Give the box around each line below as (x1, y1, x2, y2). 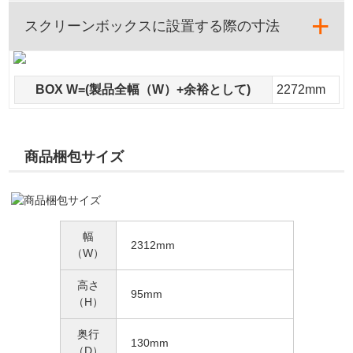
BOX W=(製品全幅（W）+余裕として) (35, 83, 251, 97)
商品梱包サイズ (24, 149, 124, 165)
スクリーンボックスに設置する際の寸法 (24, 18, 281, 35)
